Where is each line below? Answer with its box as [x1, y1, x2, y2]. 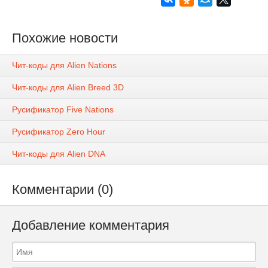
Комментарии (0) [12, 182, 113, 197]
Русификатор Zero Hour [12, 127, 105, 137]
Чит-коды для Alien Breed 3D [12, 83, 124, 93]
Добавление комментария [12, 218, 169, 233]
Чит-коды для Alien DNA [12, 149, 105, 159]
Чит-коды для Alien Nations [12, 60, 117, 71]
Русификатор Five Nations [12, 105, 114, 115]
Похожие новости [12, 31, 118, 45]
